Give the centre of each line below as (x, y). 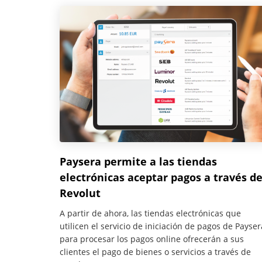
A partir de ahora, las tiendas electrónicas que (150, 213)
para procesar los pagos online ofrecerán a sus (152, 239)
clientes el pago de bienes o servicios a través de (155, 252)
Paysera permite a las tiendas (138, 162)
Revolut (80, 193)
